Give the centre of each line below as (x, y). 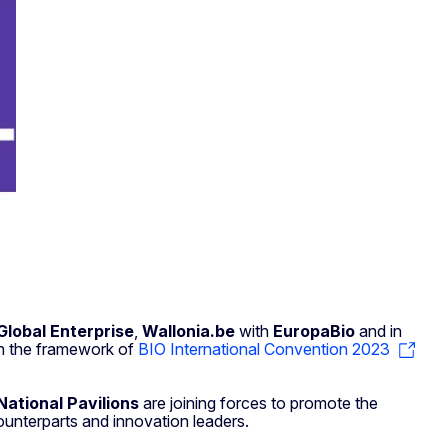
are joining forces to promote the (258, 403)
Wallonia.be (188, 331)
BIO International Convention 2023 (264, 349)
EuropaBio (314, 331)
